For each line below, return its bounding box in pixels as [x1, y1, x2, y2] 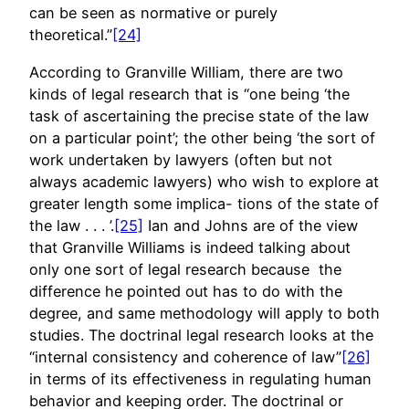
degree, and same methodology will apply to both [29, 303, 380, 322]
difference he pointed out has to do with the [29, 281, 342, 300]
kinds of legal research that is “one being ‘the [29, 84, 350, 103]
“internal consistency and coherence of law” [29, 347, 341, 366]
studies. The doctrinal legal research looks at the [29, 325, 373, 344]
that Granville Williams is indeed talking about [29, 237, 351, 257]
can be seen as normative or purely [29, 4, 278, 23]
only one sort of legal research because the [29, 259, 341, 278]
